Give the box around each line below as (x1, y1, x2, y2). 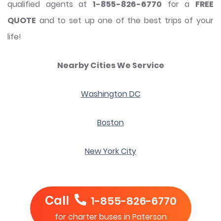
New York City (85, 146, 136, 157)
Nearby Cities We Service (57, 60, 164, 72)
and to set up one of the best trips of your (36, 15, 214, 27)
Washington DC (80, 88, 141, 100)
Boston (97, 117, 124, 129)
